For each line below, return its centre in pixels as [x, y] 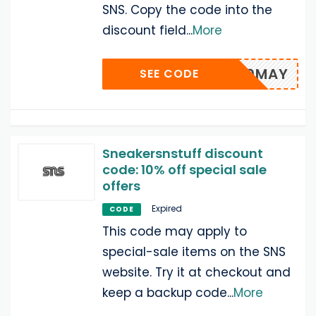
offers [121, 186]
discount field [144, 30]
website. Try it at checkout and [196, 272]
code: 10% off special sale [184, 169]
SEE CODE [170, 73]
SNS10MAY [249, 74]
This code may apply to [175, 231]
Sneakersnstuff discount [183, 153]
